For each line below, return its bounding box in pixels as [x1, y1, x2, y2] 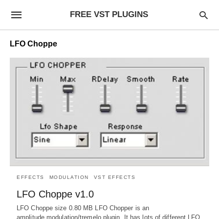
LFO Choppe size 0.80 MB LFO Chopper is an [17, 204, 150, 212]
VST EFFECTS [93, 174, 135, 180]
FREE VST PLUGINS [69, 10, 148, 19]
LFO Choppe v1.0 [17, 188, 94, 199]
